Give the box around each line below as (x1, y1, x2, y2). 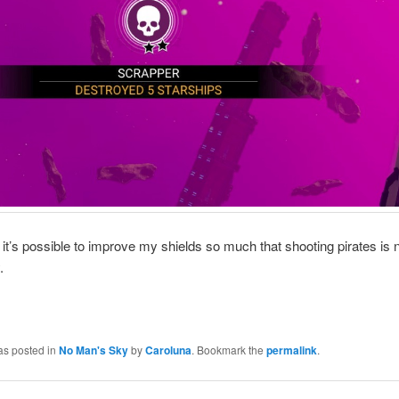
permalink (265, 342, 317, 359)
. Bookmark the (191, 342, 266, 358)
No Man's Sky (58, 342, 128, 359)
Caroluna (144, 342, 191, 359)
